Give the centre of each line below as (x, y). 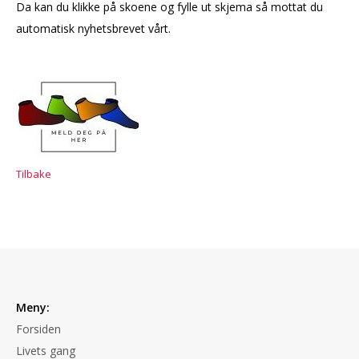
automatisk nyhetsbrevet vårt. (93, 28)
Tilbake (34, 173)
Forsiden (38, 329)
